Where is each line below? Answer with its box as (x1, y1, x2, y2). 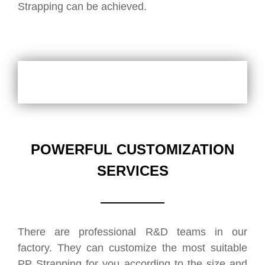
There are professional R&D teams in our (18, 226, 247, 238)
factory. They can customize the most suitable (18, 242, 247, 254)
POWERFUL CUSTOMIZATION (31, 141, 234, 158)
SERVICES (96, 163, 169, 179)
